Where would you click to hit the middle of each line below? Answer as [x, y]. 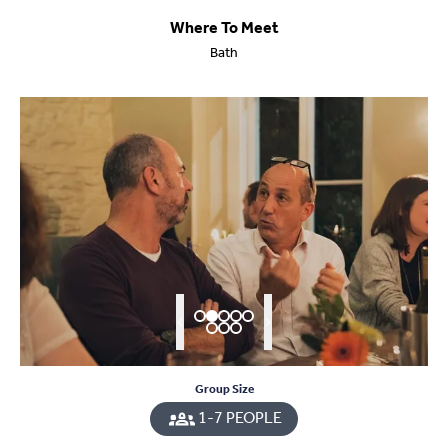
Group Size [224, 389]
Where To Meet [224, 28]
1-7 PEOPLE [240, 418]
